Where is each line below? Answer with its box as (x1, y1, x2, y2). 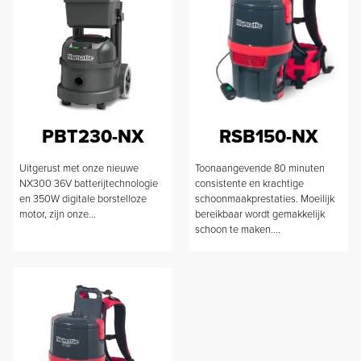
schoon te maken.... (195, 222, 280, 238)
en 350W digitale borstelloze (19, 191, 147, 207)
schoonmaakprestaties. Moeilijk (195, 191, 334, 207)
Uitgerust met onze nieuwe (19, 160, 139, 176)
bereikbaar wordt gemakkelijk (195, 206, 325, 222)
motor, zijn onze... (19, 206, 96, 222)
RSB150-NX (218, 122, 318, 151)
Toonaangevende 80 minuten (195, 160, 325, 176)
